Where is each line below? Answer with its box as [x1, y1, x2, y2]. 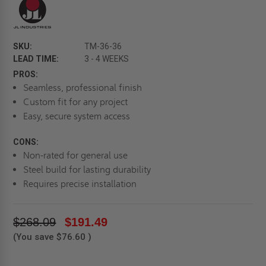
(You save [13, 232, 55, 243]
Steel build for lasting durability [23, 164, 151, 176]
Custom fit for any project [23, 96, 128, 108]
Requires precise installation [23, 178, 137, 190]
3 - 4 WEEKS [84, 54, 129, 64]
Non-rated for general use [23, 150, 128, 161]
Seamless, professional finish [23, 82, 142, 94]
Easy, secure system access [23, 110, 130, 122]
